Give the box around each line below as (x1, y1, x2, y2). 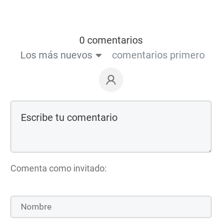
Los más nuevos (20, 49, 92, 61)
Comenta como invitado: (10, 163, 107, 173)
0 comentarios (79, 34, 143, 46)
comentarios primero (111, 49, 205, 61)
